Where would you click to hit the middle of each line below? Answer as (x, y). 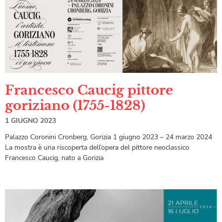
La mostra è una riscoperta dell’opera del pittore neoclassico (97, 147)
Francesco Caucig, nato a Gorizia (54, 158)
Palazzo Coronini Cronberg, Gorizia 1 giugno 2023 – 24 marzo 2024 (109, 137)
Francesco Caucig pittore (89, 90)
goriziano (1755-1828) (75, 105)
